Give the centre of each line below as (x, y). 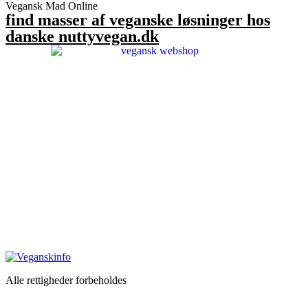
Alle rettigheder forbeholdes (66, 280)
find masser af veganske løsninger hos (138, 20)
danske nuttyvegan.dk (82, 36)
